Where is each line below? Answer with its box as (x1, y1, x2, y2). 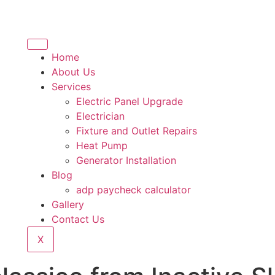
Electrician (76, 110, 125, 122)
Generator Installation (76, 154, 176, 166)
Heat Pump (76, 139, 128, 152)
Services (51, 80, 91, 93)
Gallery (51, 198, 84, 211)
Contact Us (51, 213, 104, 225)
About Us (51, 66, 95, 78)
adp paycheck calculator (76, 184, 191, 196)
